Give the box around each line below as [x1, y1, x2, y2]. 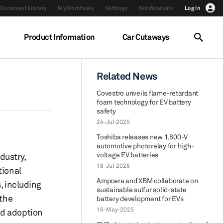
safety [97, 107, 116, 115]
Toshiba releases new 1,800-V [97, 132, 188, 141]
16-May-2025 [97, 206, 134, 213]
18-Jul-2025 [97, 162, 130, 169]
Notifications [138, 4, 174, 11]
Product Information [24, 32, 95, 42]
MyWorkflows [58, 4, 95, 11]
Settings [105, 4, 128, 11]
